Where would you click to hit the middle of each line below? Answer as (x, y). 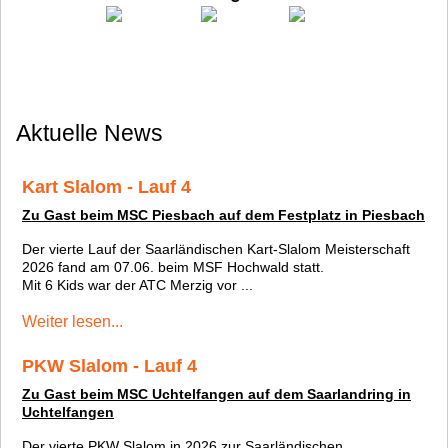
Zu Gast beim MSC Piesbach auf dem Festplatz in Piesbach (223, 215)
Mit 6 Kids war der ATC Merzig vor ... (137, 285)
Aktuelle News (89, 133)
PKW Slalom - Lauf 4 (109, 366)
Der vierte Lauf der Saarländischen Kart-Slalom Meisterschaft (216, 249)
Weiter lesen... (72, 321)
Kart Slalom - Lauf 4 (106, 187)
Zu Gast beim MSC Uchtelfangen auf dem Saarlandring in (216, 394)
